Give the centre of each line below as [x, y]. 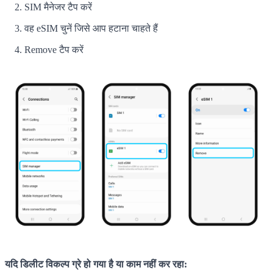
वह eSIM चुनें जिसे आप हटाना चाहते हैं [91, 28]
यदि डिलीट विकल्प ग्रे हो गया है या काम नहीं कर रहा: [96, 264]
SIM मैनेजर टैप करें [58, 7]
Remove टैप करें [54, 49]
